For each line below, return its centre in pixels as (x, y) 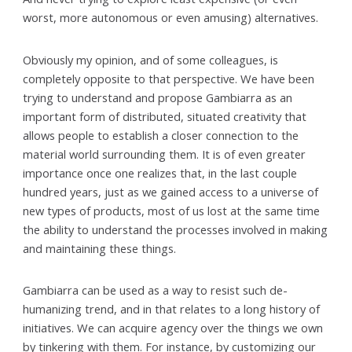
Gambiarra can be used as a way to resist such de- (156, 290)
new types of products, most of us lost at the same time (172, 210)
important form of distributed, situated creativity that (165, 116)
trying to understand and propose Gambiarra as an (158, 97)
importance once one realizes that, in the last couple (160, 172)
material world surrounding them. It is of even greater (165, 154)
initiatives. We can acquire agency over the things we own (173, 327)
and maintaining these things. (100, 248)
